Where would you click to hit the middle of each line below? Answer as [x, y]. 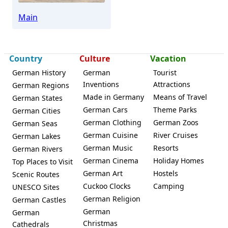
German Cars [105, 110]
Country [25, 59]
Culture [95, 59]
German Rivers [37, 149]
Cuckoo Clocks [107, 186]
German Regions [41, 85]
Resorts [166, 148]
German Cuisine [110, 135]
